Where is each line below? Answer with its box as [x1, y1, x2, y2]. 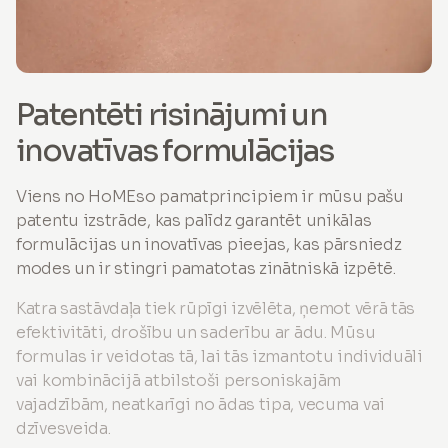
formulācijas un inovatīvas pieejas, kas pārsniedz [16, 233, 402, 255]
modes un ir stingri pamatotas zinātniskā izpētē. [16, 257, 396, 279]
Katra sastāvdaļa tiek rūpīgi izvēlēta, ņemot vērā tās [16, 297, 416, 319]
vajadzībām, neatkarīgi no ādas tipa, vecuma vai [16, 393, 385, 415]
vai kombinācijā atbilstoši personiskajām [16, 369, 341, 391]
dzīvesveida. [16, 417, 111, 439]
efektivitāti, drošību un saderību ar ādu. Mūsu [16, 321, 376, 343]
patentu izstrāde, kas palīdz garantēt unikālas [16, 209, 372, 231]
